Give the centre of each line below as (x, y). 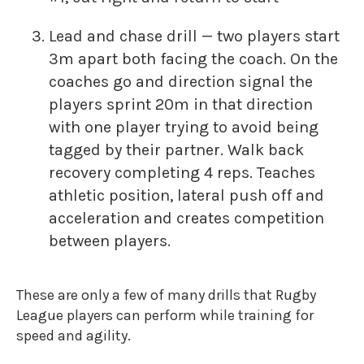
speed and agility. (74, 336)
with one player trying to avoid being (184, 127)
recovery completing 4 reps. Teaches (182, 173)
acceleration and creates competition (186, 218)
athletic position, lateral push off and (186, 195)
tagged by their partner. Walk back (176, 150)
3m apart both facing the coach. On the (193, 59)
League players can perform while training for (165, 315)
